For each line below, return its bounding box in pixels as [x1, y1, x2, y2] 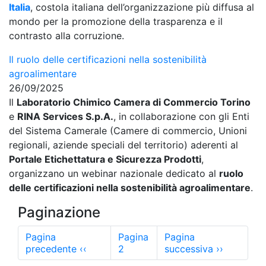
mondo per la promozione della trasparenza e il [9, 15, 223, 27]
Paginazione [18, 204, 100, 221]
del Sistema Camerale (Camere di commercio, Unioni [9, 125, 247, 137]
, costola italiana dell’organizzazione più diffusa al [30, 1, 254, 13]
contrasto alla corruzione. [9, 30, 124, 42]
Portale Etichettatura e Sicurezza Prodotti [9, 153, 201, 165]
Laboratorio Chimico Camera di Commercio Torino [17, 96, 251, 108]
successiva [164, 243, 213, 255]
